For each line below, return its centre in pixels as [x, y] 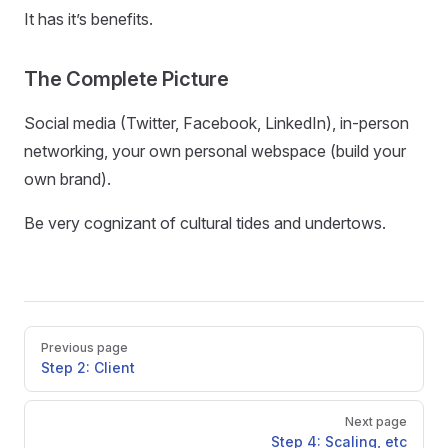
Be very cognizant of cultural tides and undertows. [205, 223]
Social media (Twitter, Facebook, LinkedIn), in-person [216, 123]
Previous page [84, 347]
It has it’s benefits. [88, 19]
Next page [376, 421]
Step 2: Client [88, 367]
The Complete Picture [126, 79]
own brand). [67, 179]
